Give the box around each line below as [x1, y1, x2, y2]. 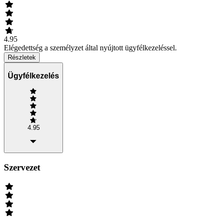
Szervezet [4, 162, 40, 172]
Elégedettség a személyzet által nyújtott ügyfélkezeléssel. [4, 44, 177, 52]
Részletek [8, 54, 36, 62]
